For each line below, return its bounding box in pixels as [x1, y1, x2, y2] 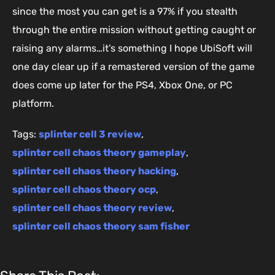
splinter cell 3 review [39, 128, 141, 140]
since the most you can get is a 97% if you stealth [12, 5, 238, 17]
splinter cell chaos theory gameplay [12, 146, 186, 158]
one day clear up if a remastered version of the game [12, 60, 255, 72]
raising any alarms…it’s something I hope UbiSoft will [12, 42, 252, 54]
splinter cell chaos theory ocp [12, 183, 156, 195]
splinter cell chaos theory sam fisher [12, 220, 190, 232]
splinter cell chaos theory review [12, 201, 172, 214]
